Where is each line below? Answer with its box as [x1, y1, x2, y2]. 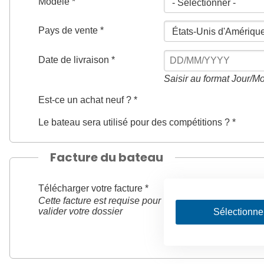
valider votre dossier [38, 206, 123, 217]
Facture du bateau [50, 149, 163, 166]
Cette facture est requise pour [38, 196, 161, 206]
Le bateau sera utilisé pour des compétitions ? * [38, 117, 236, 128]
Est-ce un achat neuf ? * [38, 94, 137, 105]
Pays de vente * [38, 25, 104, 36]
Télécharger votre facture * [38, 183, 148, 194]
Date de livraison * [38, 54, 115, 65]
